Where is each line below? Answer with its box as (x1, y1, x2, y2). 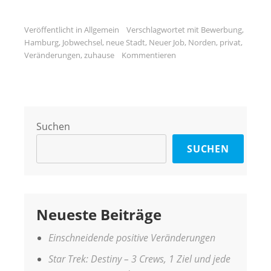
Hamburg (24, 36, 59, 48)
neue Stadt (106, 36, 145, 48)
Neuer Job (149, 36, 184, 48)
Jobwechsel (62, 36, 102, 48)
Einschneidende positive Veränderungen (48, 230, 215, 244)
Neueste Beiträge (36, 204, 162, 224)
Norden (188, 36, 216, 48)
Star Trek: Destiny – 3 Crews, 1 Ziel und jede (48, 252, 230, 266)
